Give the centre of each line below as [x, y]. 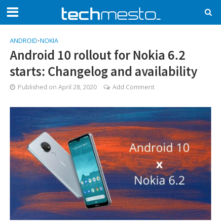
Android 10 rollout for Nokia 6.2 [98, 55]
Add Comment [133, 87]
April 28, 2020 [77, 87]
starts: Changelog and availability [104, 71]
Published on [38, 87]
